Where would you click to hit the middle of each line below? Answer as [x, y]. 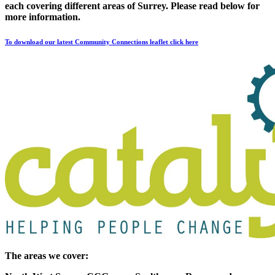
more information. [43, 17]
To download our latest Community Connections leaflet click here [102, 42]
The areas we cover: [47, 256]
